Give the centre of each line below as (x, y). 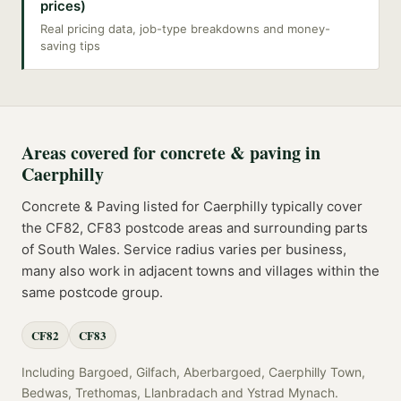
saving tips (70, 45)
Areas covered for (91, 152)
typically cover (315, 206)
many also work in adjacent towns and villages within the (200, 270)
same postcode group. (92, 292)
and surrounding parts (295, 227)
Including (50, 371)
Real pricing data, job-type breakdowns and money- (185, 28)
